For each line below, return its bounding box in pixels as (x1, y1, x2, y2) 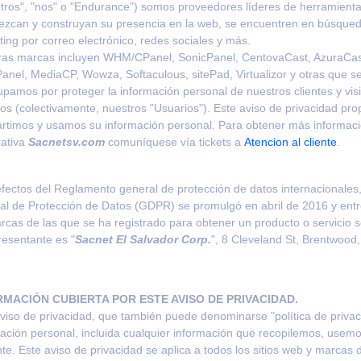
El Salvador (113, 232, 181, 246)
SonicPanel (178, 50, 235, 64)
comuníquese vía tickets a (105, 135, 244, 148)
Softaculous (126, 67, 185, 81)
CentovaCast (242, 50, 308, 64)
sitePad (192, 67, 230, 81)
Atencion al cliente (244, 135, 337, 148)
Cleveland (231, 232, 282, 246)
